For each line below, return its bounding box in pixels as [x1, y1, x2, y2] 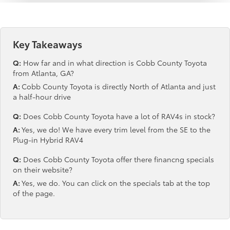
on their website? [13, 164, 72, 175]
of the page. [13, 187, 55, 198]
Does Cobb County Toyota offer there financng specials [21, 154, 214, 164]
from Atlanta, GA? [13, 67, 74, 78]
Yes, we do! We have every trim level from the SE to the [22, 124, 210, 135]
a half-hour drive [13, 91, 71, 102]
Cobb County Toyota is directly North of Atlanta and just [22, 81, 216, 91]
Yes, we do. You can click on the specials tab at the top [22, 177, 210, 188]
